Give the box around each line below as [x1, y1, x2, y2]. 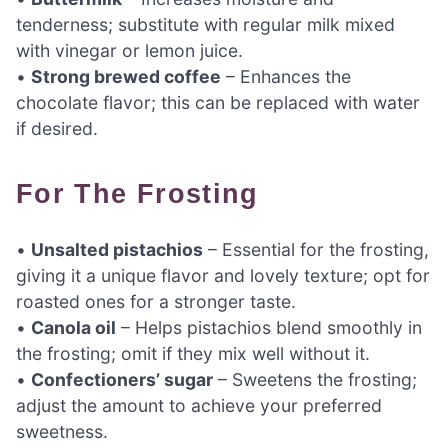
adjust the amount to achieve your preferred [16, 395, 382, 417]
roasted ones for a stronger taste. [16, 291, 296, 313]
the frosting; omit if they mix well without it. [16, 343, 370, 365]
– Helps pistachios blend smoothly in [116, 317, 422, 339]
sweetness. [16, 421, 108, 443]
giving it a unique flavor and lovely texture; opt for [16, 265, 430, 287]
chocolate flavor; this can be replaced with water [16, 92, 420, 113]
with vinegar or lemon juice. [16, 40, 243, 61]
